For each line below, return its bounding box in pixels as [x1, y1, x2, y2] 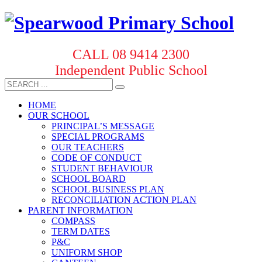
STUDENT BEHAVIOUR [51, 163, 153, 173]
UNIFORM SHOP [51, 247, 122, 257]
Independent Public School [54, 62, 208, 78]
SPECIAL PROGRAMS [51, 131, 144, 142]
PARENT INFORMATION [28, 205, 133, 215]
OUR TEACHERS [51, 142, 124, 152]
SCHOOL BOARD [51, 173, 126, 184]
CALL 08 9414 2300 [73, 46, 189, 62]
